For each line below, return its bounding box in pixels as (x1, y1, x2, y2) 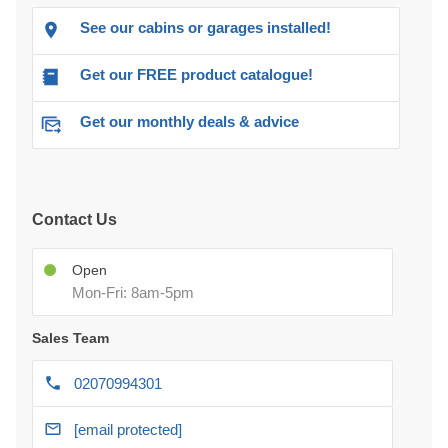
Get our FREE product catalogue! (80, 66, 313, 84)
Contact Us (32, 211, 117, 229)
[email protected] (74, 421, 182, 439)
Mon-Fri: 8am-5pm (72, 284, 194, 302)
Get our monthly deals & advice (80, 113, 299, 131)
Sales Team (32, 330, 109, 347)
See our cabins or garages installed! (80, 19, 331, 37)
